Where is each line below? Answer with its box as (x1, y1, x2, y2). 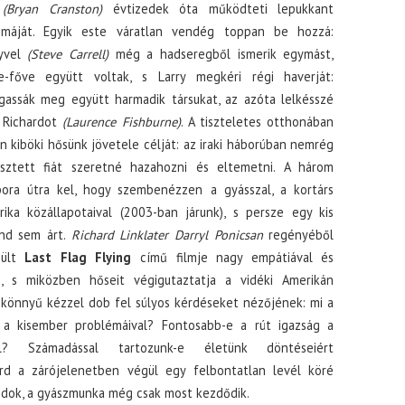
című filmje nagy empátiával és (131, 249, 334, 266)
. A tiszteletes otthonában (180, 113, 334, 130)
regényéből (262, 226, 334, 243)
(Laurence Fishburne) (62, 113, 181, 130)
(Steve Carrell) (27, 45, 108, 62)
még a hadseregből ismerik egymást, (108, 45, 334, 62)
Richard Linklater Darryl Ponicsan (71, 226, 263, 243)
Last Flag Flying (24, 249, 132, 266)
